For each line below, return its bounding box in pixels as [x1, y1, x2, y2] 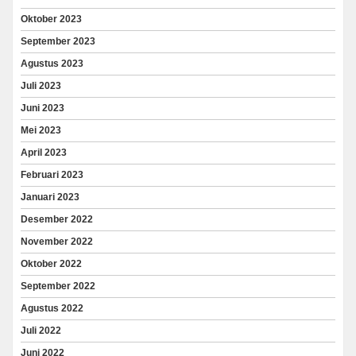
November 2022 [21, 235, 93, 247]
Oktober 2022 [21, 257, 82, 269]
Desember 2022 [21, 213, 93, 225]
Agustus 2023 [21, 57, 83, 69]
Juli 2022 [21, 324, 61, 336]
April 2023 [21, 146, 67, 158]
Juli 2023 [21, 79, 61, 91]
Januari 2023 [21, 191, 79, 203]
